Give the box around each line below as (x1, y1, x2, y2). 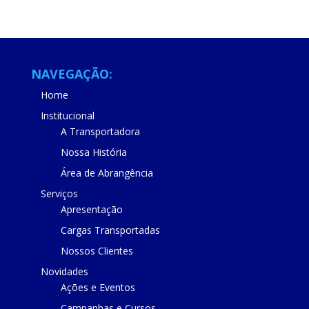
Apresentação (60, 203, 123, 216)
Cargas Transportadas (60, 223, 160, 237)
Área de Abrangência (60, 166, 153, 179)
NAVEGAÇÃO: (30, 66, 112, 82)
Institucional (40, 109, 94, 122)
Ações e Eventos (60, 281, 135, 294)
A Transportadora (60, 125, 140, 138)
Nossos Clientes (60, 244, 133, 257)
